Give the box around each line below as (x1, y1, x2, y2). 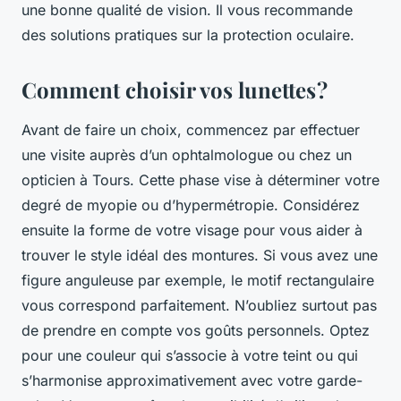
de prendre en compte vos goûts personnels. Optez (21, 321, 370, 340)
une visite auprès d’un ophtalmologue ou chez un (21, 146, 352, 165)
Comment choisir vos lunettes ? (21, 75, 328, 105)
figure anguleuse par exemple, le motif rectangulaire (21, 271, 374, 290)
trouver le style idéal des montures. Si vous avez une (21, 246, 378, 265)
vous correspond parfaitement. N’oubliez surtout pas (21, 296, 377, 315)
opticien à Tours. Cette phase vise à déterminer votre (21, 171, 380, 190)
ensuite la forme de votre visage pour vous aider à (21, 221, 363, 240)
